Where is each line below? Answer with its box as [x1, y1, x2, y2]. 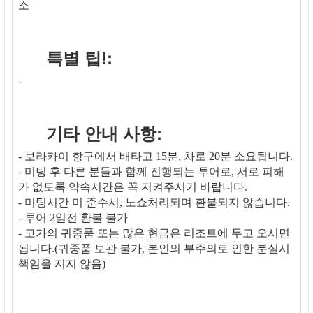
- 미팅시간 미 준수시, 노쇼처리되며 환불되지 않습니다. [18, 196, 290, 209]
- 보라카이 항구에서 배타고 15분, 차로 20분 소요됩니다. [18, 150, 293, 163]
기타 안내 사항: [46, 121, 162, 145]
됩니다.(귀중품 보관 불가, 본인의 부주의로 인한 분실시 [18, 242, 290, 255]
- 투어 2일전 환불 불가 [18, 212, 131, 224]
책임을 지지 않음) [18, 258, 105, 270]
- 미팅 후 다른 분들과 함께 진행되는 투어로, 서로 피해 [18, 166, 284, 178]
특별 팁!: [46, 45, 112, 70]
